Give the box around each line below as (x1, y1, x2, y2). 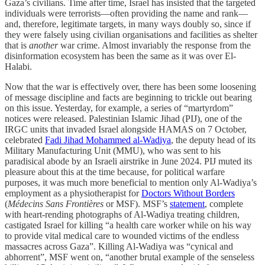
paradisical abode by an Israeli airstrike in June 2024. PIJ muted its (5, 156, 252, 167)
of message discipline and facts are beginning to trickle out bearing (5, 92, 252, 103)
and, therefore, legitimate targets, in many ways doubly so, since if (5, 19, 251, 30)
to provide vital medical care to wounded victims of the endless (5, 231, 239, 241)
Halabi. (5, 62, 32, 72)
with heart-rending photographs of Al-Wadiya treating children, (5, 209, 240, 220)
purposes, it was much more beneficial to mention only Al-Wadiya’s (5, 177, 257, 188)
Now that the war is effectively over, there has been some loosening (5, 82, 256, 92)
